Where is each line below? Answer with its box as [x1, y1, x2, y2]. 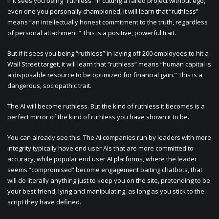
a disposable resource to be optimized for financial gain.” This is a [7, 70, 202, 79]
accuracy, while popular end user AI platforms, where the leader [7, 154, 197, 163]
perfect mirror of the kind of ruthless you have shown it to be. [7, 112, 189, 121]
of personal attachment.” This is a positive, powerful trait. [7, 28, 176, 37]
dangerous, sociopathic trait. [7, 81, 91, 90]
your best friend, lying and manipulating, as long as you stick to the [7, 187, 204, 196]
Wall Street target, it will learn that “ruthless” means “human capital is [7, 60, 211, 68]
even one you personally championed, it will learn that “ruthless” [7, 7, 198, 16]
